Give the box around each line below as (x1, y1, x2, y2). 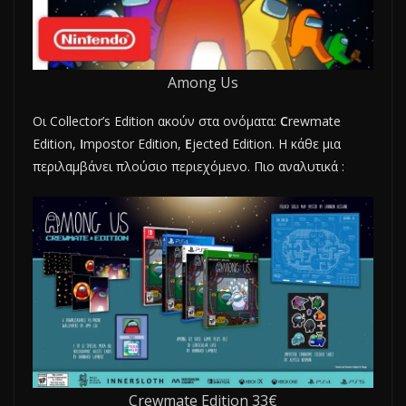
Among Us (168, 72, 238, 92)
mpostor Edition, (83, 134, 185, 152)
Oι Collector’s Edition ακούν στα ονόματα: (33, 111, 280, 130)
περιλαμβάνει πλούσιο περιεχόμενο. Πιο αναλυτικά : (33, 157, 344, 175)
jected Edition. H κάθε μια (192, 134, 341, 152)
